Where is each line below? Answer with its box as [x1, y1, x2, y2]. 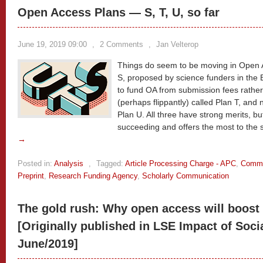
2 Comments [100, 40, 143, 49]
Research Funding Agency [49, 171, 137, 180]
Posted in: [18, 159, 52, 168]
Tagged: [96, 159, 123, 168]
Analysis [54, 159, 83, 168]
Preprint [18, 171, 44, 180]
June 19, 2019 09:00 [18, 40, 87, 49]
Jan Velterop [156, 40, 198, 49]
